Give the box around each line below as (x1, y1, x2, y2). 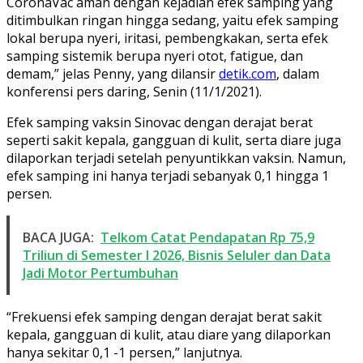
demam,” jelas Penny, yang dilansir (6, 64, 219, 83)
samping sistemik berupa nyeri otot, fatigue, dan (6, 46, 303, 65)
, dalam (276, 64, 319, 83)
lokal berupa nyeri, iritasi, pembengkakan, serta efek (6, 28, 328, 47)
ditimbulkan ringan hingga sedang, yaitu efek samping (6, 11, 339, 29)
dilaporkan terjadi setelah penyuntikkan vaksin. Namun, (6, 148, 346, 167)
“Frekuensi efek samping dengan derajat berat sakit (6, 307, 322, 326)
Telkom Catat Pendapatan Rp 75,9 (100, 228, 314, 246)
